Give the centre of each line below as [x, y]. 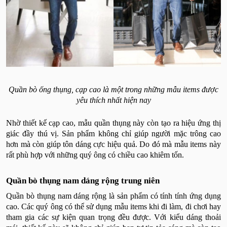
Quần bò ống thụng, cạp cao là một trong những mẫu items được [113, 89]
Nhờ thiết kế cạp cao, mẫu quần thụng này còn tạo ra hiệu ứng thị [113, 123]
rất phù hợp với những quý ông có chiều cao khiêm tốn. [96, 155]
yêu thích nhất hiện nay [113, 100]
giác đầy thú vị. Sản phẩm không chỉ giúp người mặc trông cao [113, 133]
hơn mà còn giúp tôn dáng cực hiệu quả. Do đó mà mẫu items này [113, 144]
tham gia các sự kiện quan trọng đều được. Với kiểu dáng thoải [113, 217]
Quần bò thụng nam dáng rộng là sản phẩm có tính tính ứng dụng [113, 196]
